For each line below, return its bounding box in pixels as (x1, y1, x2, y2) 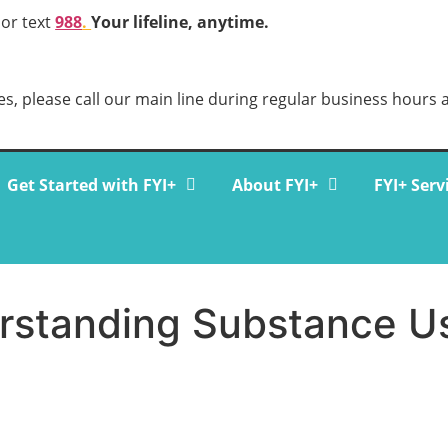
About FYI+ (231, 174, 318, 197)
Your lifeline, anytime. (91, 11, 270, 34)
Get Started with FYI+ (6, 174, 176, 197)
